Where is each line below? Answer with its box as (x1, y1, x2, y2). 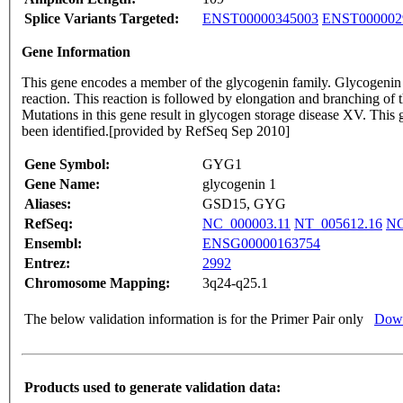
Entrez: (24, 255, 70, 271)
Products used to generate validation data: (24, 379, 281, 395)
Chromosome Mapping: (24, 274, 170, 291)
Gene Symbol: (24, 156, 110, 172)
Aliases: (24, 195, 71, 211)
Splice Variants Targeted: (24, 10, 179, 26)
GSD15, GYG (202, 195, 286, 211)
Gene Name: (24, 175, 100, 192)
